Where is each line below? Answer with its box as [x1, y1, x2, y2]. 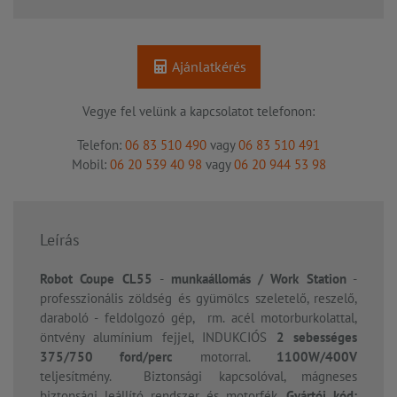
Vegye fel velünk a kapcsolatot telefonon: [82, 103, 315, 121]
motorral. [173, 348, 277, 366]
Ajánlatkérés [168, 58, 246, 76]
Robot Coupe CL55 [40, 270, 152, 288]
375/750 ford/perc [40, 348, 174, 366]
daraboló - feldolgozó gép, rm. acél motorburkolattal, [40, 309, 357, 327]
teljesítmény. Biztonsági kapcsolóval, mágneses [40, 368, 357, 385]
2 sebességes [276, 329, 358, 346]
